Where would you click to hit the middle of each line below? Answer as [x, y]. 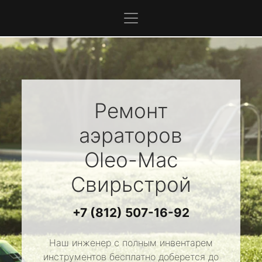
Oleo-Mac [131, 160]
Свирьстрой [131, 184]
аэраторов [131, 135]
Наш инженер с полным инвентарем [131, 243]
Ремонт [131, 111]
